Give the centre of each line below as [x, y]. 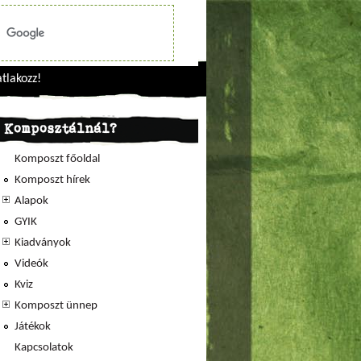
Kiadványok [43, 243]
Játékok [33, 327]
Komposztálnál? [61, 128]
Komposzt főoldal [58, 159]
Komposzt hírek [53, 180]
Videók [32, 264]
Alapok [32, 201]
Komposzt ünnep [56, 306]
